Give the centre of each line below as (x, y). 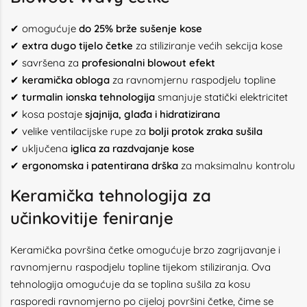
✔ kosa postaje (48, 114)
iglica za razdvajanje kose (133, 148)
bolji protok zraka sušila (206, 131)
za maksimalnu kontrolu (237, 165)
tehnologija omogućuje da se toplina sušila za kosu (131, 284)
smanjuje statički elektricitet (221, 97)
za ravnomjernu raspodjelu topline (193, 80)
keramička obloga (66, 80)
